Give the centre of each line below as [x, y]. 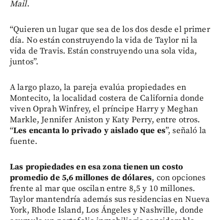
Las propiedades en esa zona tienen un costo [97, 167]
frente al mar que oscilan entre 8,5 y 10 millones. [103, 188]
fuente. [24, 141]
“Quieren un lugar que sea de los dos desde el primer [110, 29]
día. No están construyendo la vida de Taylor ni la [104, 40]
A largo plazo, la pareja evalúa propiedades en [98, 87]
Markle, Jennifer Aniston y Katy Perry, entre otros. [105, 120]
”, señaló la [186, 130]
